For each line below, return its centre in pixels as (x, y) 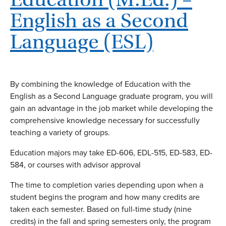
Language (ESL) (82, 42)
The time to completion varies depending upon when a (107, 185)
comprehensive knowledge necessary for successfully (105, 120)
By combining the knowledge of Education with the (100, 84)
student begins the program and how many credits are (105, 197)
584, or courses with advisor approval (75, 164)
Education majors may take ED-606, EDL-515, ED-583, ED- (111, 152)
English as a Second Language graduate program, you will (111, 96)
